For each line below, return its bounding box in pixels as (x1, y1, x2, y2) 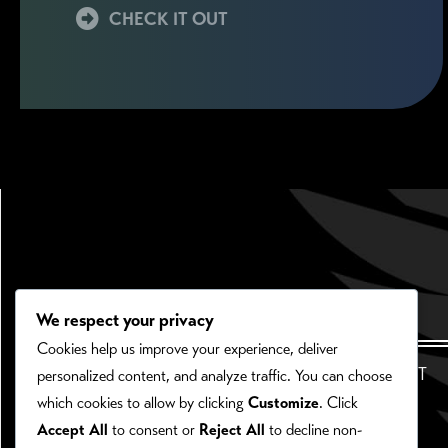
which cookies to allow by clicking (37, 392, 248, 412)
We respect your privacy (36, 308, 214, 331)
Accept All (37, 419, 108, 439)
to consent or (108, 419, 199, 439)
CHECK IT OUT (109, 7, 229, 30)
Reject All (199, 419, 265, 439)
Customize (248, 392, 319, 412)
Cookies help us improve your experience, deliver (37, 338, 338, 358)
